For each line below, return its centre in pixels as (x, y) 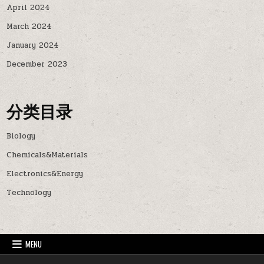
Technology (29, 193)
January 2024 (33, 46)
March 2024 (29, 27)
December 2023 (37, 65)
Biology (21, 136)
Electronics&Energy (45, 174)
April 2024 (29, 8)
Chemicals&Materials (47, 155)
